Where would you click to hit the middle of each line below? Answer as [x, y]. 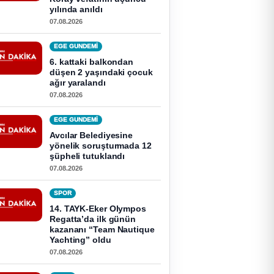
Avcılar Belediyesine [91, 135]
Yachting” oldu [80, 240]
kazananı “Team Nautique [102, 229]
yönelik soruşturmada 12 [101, 146]
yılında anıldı [76, 9]
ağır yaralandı [78, 83]
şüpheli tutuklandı [87, 156]
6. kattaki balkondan [92, 62]
